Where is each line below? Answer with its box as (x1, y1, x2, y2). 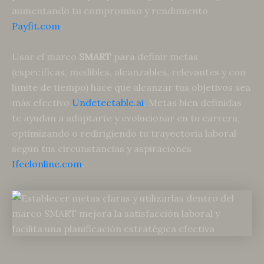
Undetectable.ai (72, 96, 144, 108)
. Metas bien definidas (144, 96, 242, 108)
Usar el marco (12, 50, 79, 62)
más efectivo (12, 96, 72, 108)
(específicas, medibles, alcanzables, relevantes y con (12, 65, 246, 78)
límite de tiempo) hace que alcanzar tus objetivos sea (12, 81, 250, 93)
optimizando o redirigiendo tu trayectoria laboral (12, 127, 236, 139)
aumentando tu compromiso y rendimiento (12, 4, 208, 16)
